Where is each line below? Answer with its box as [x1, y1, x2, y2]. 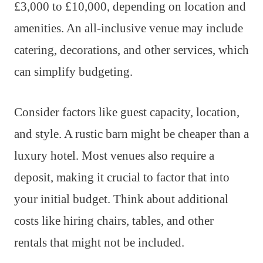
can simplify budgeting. [14, 65, 133, 79]
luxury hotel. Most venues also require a [14, 149, 214, 163]
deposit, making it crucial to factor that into [14, 170, 230, 185]
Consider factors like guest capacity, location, [14, 105, 240, 120]
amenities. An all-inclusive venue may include [14, 21, 243, 36]
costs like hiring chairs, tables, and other [14, 214, 214, 228]
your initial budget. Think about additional [14, 192, 228, 207]
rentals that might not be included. [14, 235, 184, 250]
